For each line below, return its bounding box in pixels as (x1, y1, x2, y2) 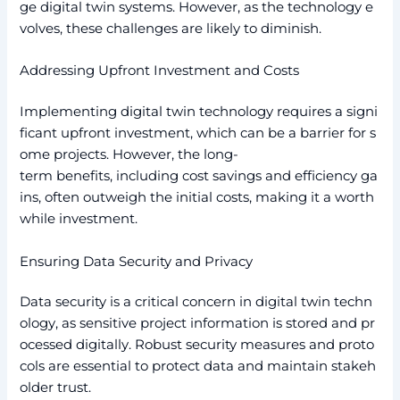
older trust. (20, 379, 92, 396)
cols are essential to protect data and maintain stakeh (20, 358, 377, 375)
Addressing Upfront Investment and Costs (20, 62, 300, 79)
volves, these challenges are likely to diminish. (20, 21, 322, 37)
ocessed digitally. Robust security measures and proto (20, 337, 375, 354)
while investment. (20, 211, 138, 228)
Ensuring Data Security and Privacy (20, 253, 254, 270)
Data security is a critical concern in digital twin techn (20, 294, 373, 311)
